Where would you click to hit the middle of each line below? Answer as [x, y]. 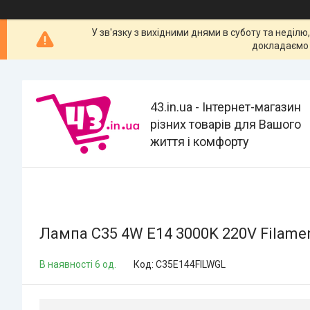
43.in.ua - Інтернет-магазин [226, 107]
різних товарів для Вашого [226, 124]
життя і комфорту [200, 141]
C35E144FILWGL [191, 264]
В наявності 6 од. [78, 264]
